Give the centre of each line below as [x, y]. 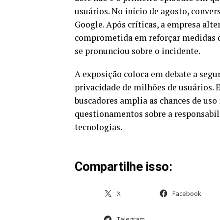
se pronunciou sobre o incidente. [137, 51]
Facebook [187, 194]
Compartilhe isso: [124, 167]
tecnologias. [98, 127]
